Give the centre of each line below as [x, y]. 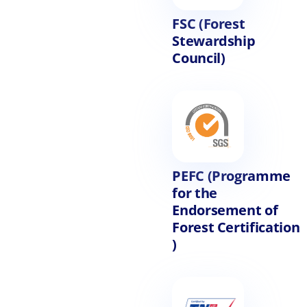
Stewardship [214, 40]
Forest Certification [236, 227]
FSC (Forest [209, 23]
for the [195, 193]
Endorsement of [225, 210]
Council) [199, 58]
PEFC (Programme [231, 175]
